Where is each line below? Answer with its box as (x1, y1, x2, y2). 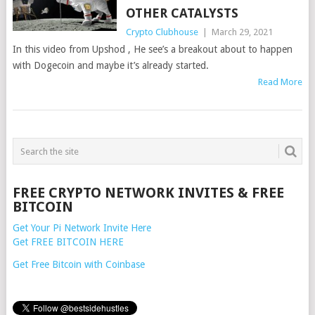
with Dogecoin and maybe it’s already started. (12, 60, 209, 72)
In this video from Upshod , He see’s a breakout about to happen (12, 44, 292, 56)
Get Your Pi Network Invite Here (12, 222, 151, 234)
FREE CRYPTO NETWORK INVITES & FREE (12, 184, 284, 202)
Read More (258, 77, 303, 88)
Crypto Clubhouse (125, 27, 198, 38)
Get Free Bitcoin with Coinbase (12, 259, 145, 271)
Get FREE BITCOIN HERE (12, 236, 124, 248)
